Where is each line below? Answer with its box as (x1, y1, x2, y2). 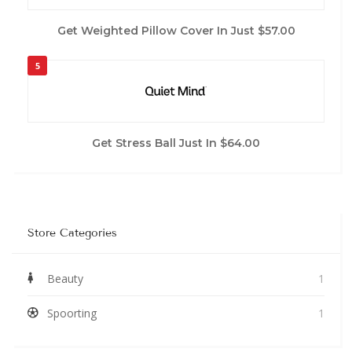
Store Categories (27, 225, 117, 240)
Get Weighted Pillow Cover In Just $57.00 (57, 23, 295, 38)
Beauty (47, 270, 83, 286)
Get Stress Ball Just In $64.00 (92, 135, 260, 150)
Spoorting (47, 305, 97, 321)
